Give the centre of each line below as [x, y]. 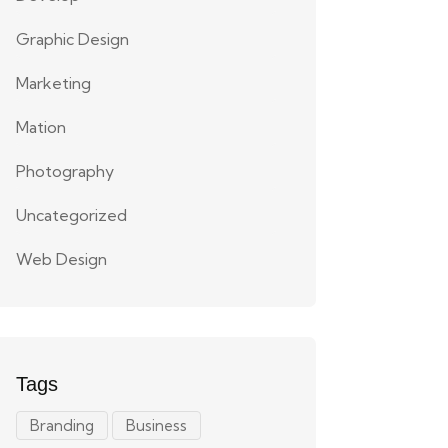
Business [156, 425]
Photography [65, 171]
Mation [41, 127]
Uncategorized [71, 215]
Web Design [61, 259]
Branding [62, 425]
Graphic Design [72, 39]
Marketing [53, 83]
